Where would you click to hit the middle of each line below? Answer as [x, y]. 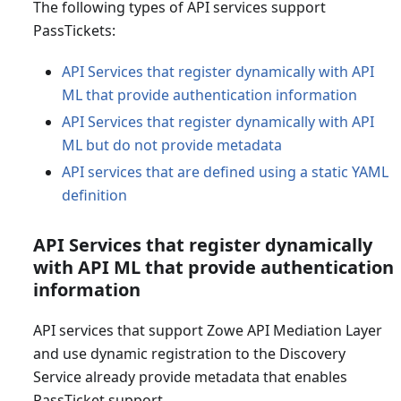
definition [94, 195]
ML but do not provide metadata [171, 145]
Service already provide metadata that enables [190, 376]
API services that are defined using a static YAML [225, 171]
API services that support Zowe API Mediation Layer [207, 330]
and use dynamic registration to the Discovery [189, 353]
